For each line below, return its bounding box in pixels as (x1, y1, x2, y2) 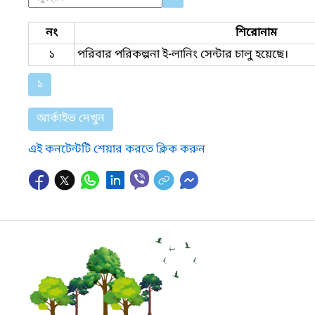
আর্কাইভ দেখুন (37, 110, 105, 127)
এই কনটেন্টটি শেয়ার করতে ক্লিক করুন (28, 141, 205, 157)
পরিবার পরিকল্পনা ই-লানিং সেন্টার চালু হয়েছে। (77, 46, 288, 63)
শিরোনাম (235, 25, 277, 41)
